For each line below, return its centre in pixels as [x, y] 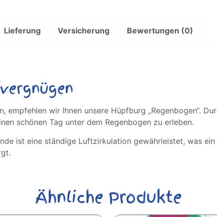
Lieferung [22, 31]
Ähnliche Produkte [108, 197]
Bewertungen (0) [160, 31]
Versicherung [84, 31]
